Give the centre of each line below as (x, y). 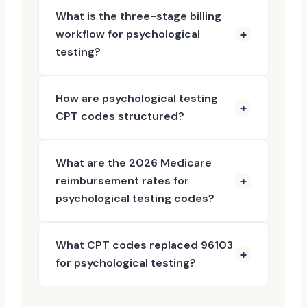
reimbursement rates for (122, 181)
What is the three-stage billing (138, 16)
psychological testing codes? (135, 198)
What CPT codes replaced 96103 (144, 245)
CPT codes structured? (120, 116)
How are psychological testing (137, 98)
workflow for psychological (128, 34)
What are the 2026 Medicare (134, 163)
